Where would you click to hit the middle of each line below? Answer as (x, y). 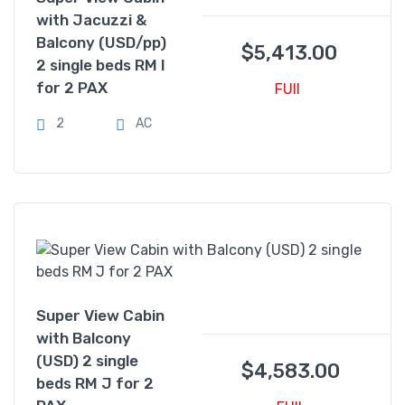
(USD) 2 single (87, 360)
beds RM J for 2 (95, 383)
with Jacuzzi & (91, 19)
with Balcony (84, 338)
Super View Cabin (100, 315)
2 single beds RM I (101, 65)
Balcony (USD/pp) (101, 42)
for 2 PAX (72, 87)
